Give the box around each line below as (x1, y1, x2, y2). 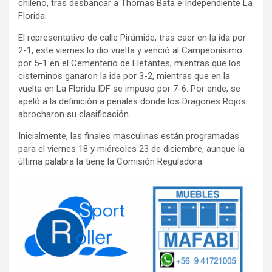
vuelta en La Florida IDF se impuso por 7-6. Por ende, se (18, 83, 240, 94)
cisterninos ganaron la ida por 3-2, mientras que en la (18, 70, 230, 81)
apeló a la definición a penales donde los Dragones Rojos (18, 95, 246, 107)
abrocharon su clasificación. (18, 108, 131, 120)
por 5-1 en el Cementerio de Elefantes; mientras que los (18, 57, 241, 69)
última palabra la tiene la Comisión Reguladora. (18, 155, 204, 167)
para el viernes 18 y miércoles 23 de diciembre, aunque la (18, 143, 245, 154)
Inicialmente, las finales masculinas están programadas (18, 130, 239, 141)
